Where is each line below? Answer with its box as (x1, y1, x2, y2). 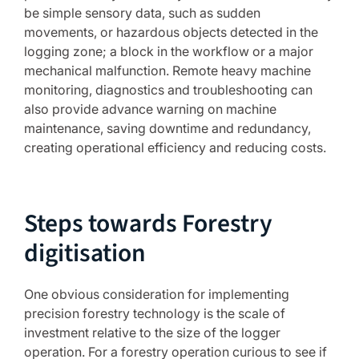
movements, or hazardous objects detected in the (24, 24, 318, 41)
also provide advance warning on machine (24, 101, 276, 118)
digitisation (24, 236, 146, 272)
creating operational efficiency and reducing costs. (24, 139, 326, 156)
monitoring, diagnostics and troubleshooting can (24, 82, 313, 99)
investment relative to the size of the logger (24, 325, 280, 341)
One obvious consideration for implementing (24, 286, 289, 303)
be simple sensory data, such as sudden (24, 5, 260, 22)
